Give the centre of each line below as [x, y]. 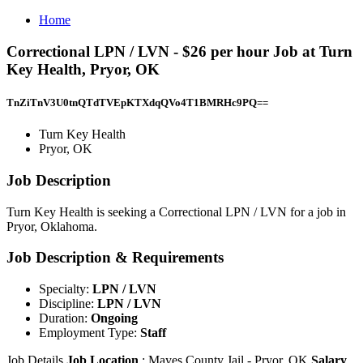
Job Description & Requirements [115, 258]
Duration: [65, 318]
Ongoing [114, 318]
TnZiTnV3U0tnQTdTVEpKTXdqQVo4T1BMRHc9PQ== [137, 102]
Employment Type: [90, 332]
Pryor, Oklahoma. [52, 226]
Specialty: [66, 288]
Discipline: [68, 303]
